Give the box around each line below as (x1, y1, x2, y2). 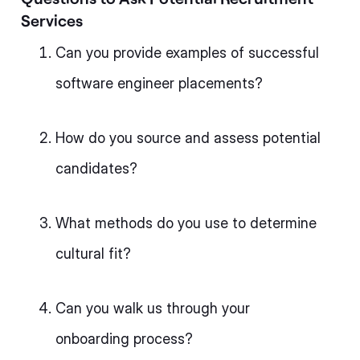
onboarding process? (55, 330, 193, 347)
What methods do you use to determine (55, 215, 317, 231)
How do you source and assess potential (55, 129, 321, 146)
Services (21, 10, 83, 30)
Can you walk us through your (55, 300, 250, 317)
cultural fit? (55, 245, 131, 262)
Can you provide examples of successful (55, 44, 319, 61)
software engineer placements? (55, 75, 263, 92)
